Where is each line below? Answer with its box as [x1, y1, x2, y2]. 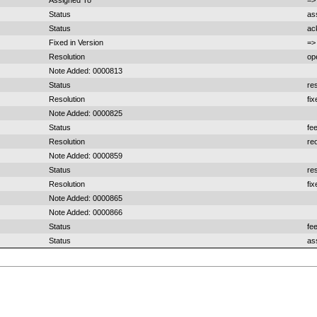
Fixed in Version [49, 38, 103, 47]
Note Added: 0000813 [49, 67, 122, 75]
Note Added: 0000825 [49, 109, 122, 117]
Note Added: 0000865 [49, 194, 122, 202]
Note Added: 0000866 [49, 208, 122, 217]
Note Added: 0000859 [49, 151, 122, 160]
